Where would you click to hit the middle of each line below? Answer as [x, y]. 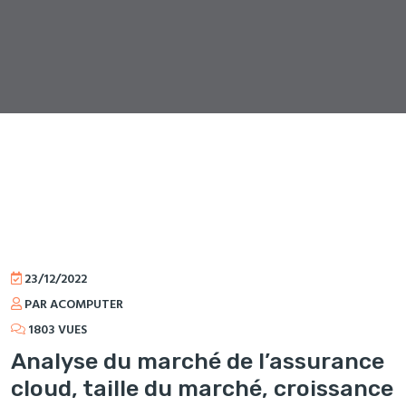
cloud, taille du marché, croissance [202, 388]
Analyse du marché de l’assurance [198, 361]
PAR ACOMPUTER [74, 304]
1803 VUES [58, 330]
